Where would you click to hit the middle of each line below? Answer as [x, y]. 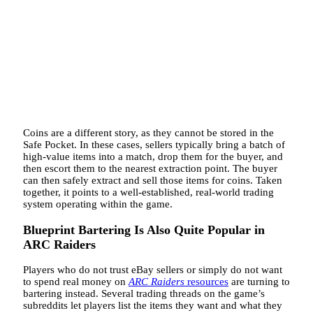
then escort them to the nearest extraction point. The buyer [150, 169]
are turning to [259, 282]
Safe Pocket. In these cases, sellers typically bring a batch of [154, 145]
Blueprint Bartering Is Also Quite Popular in [144, 230]
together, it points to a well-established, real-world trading [148, 192]
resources [206, 282]
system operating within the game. [98, 204]
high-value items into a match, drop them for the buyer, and [153, 157]
